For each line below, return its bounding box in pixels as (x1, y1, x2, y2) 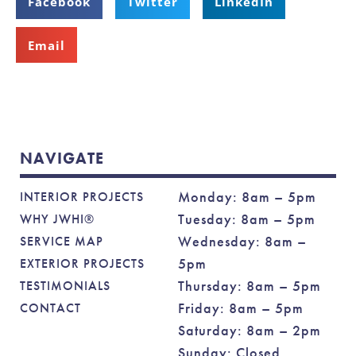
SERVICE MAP (20, 233, 103, 250)
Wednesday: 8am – (178, 232, 307, 251)
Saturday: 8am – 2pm (178, 321, 321, 340)
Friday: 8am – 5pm (178, 299, 304, 318)
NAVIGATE (20, 148, 104, 169)
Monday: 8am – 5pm (178, 188, 316, 207)
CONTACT (20, 300, 81, 317)
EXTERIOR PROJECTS (20, 255, 145, 273)
